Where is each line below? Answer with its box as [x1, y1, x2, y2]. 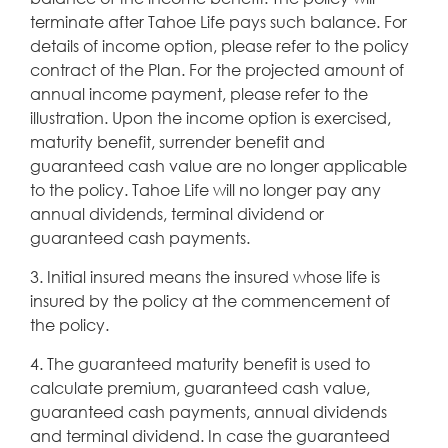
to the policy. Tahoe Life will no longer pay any [30, 178, 381, 200]
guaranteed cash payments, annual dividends [30, 400, 387, 422]
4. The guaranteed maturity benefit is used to [30, 352, 370, 374]
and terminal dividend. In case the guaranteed [30, 424, 390, 446]
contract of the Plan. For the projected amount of [30, 58, 404, 80]
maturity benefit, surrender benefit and [30, 130, 325, 152]
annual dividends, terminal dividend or [30, 202, 324, 224]
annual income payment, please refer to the [30, 82, 368, 104]
